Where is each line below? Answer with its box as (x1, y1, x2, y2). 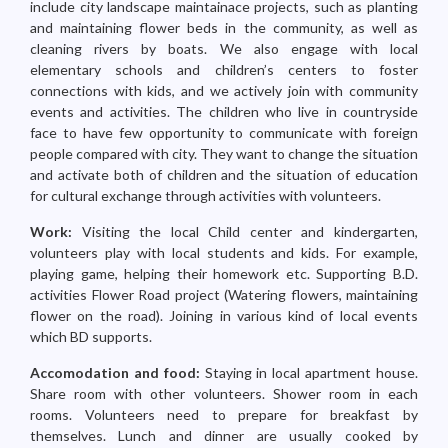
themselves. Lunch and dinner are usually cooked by (30, 427, 418, 444)
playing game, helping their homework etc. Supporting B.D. (30, 265, 418, 282)
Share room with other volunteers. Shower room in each (30, 385, 418, 402)
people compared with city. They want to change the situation (30, 145, 418, 162)
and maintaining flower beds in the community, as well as (30, 19, 418, 36)
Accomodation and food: (30, 364, 205, 381)
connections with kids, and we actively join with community (30, 82, 418, 99)
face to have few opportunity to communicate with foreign (30, 124, 418, 141)
